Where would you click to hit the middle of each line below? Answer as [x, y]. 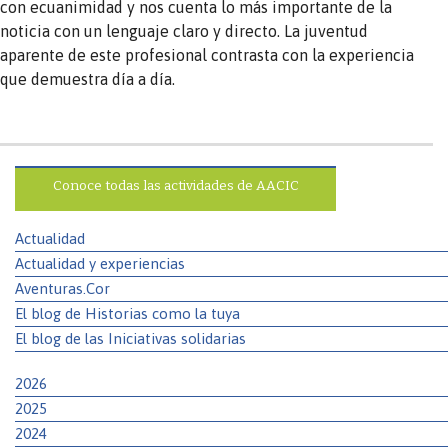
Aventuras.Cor [62, 288]
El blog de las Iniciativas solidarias [130, 338]
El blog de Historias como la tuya [127, 313]
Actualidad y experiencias [100, 263]
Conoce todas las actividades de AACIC [175, 185]
